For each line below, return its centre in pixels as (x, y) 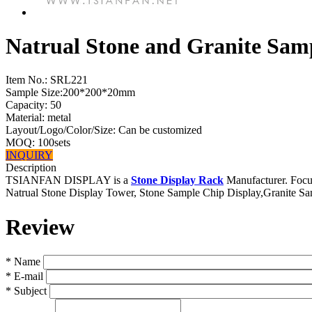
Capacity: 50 (33, 105)
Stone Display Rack (177, 180)
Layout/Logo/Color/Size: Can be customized (104, 130)
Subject (29, 291)
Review (40, 227)
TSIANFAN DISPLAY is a (68, 180)
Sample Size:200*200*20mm (70, 93)
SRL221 (68, 80)
